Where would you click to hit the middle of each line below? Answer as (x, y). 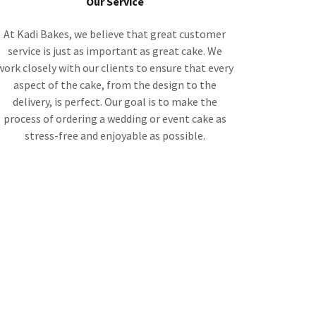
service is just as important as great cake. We (115, 50)
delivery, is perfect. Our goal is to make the (115, 101)
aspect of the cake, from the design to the (115, 84)
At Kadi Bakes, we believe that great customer (115, 34)
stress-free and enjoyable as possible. (115, 135)
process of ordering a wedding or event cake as (115, 118)
